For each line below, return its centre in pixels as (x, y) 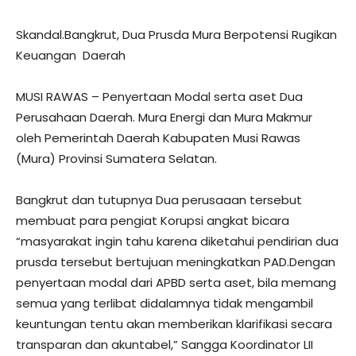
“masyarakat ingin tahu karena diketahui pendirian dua (177, 242)
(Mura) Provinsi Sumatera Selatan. (116, 159)
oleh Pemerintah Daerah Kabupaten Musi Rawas (158, 138)
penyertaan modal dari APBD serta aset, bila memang (176, 283)
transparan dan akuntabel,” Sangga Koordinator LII (164, 345)
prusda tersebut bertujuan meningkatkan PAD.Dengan (176, 262)
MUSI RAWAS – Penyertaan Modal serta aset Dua (159, 97)
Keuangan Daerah (71, 56)
